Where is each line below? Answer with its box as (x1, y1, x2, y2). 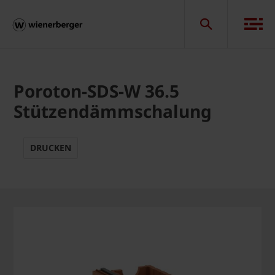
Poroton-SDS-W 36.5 (14, 79, 179, 103)
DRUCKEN (30, 142, 71, 153)
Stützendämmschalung (14, 99, 212, 123)
